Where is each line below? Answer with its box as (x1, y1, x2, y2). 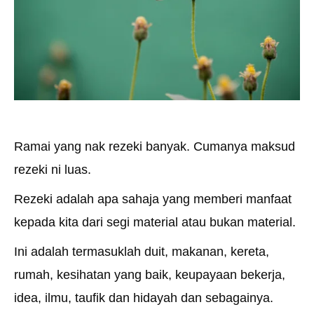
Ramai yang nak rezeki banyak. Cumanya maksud (14, 139, 295, 154)
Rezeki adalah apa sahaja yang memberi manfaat (14, 192, 292, 207)
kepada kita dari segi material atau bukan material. (14, 215, 296, 230)
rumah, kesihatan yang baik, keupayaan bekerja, (14, 268, 285, 282)
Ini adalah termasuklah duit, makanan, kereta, (14, 245, 269, 259)
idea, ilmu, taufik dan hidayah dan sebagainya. (14, 291, 273, 306)
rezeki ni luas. (14, 163, 91, 177)
